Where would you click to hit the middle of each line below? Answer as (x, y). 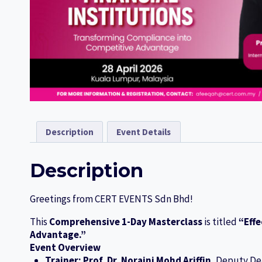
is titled (220, 222)
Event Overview (65, 248)
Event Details (144, 132)
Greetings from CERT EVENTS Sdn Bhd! (111, 199)
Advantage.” (58, 235)
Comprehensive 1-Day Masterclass (126, 222)
